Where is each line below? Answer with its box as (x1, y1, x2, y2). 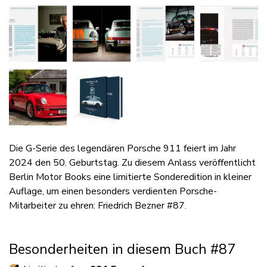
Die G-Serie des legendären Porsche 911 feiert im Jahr (9, 142, 236, 155)
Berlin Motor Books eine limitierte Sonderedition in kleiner (9, 170, 252, 184)
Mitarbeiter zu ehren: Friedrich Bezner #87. (9, 199, 187, 212)
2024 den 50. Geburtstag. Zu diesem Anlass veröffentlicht (9, 156, 256, 169)
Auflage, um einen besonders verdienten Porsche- (9, 185, 217, 198)
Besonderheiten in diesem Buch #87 (9, 240, 235, 259)
